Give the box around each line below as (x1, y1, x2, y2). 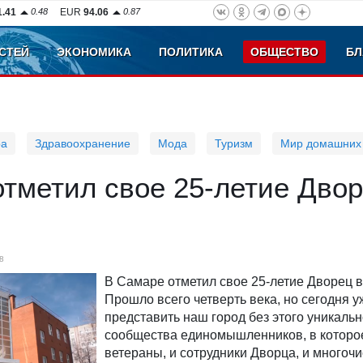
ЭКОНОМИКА (57, 45, 131, 58)
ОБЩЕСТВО (250, 45, 318, 58)
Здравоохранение (35, 137, 130, 150)
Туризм (215, 137, 253, 150)
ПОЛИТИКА (159, 45, 223, 58)
